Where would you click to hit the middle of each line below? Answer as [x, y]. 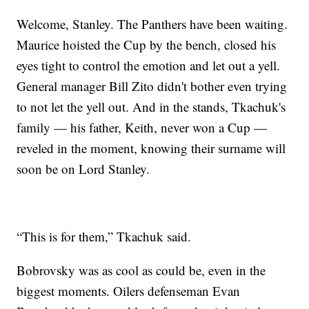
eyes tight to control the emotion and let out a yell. [149, 66]
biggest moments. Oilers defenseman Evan [129, 291]
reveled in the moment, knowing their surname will [151, 148]
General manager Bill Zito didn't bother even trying [152, 86]
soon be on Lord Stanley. [83, 169]
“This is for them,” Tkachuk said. [104, 237]
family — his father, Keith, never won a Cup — [142, 128]
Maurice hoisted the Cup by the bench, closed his [147, 45]
